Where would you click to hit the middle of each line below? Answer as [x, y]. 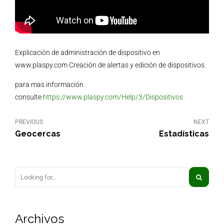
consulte [29, 97]
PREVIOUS [29, 122]
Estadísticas [184, 134]
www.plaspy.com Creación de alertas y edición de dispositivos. [110, 65]
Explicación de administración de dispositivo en [87, 53]
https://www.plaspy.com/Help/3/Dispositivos [113, 97]
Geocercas [38, 134]
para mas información [49, 85]
